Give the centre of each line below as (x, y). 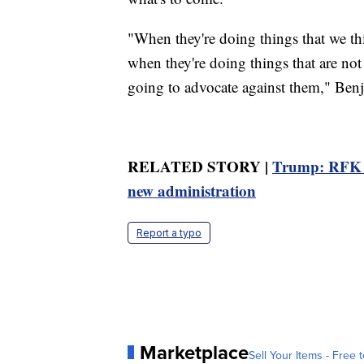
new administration (192, 190)
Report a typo (169, 232)
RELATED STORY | (200, 166)
